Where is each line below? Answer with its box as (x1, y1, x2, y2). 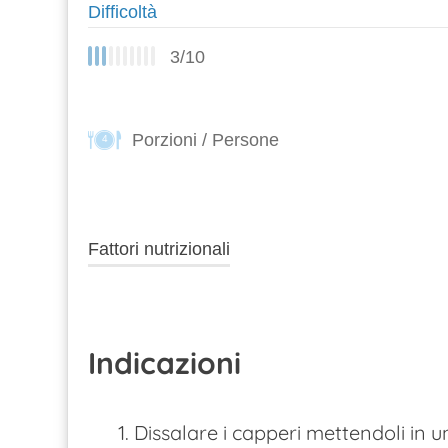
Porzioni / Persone (132, 129, 279, 150)
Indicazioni (88, 344, 241, 383)
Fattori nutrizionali (88, 238, 230, 259)
